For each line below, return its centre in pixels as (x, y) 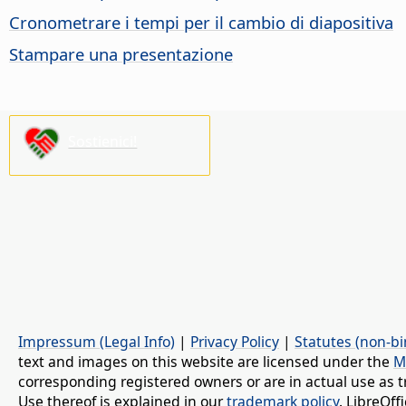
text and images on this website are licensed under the (206, 361)
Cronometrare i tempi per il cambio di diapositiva (201, 23)
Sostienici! (103, 142)
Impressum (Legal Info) (97, 341)
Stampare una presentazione (121, 54)
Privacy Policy (235, 341)
